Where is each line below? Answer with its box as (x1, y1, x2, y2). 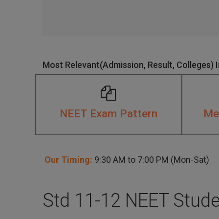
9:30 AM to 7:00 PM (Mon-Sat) (92, 154, 209, 165)
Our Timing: (43, 154, 92, 165)
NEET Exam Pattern (60, 107, 157, 120)
